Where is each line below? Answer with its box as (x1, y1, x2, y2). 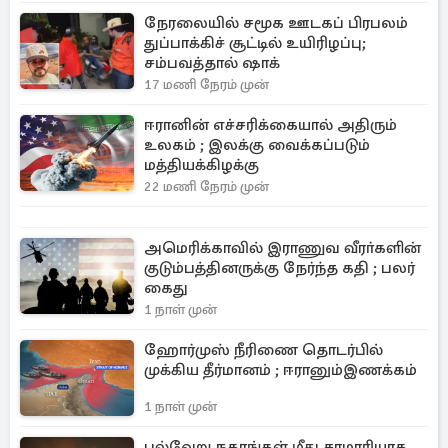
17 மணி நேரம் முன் (144, 76, 269, 94)
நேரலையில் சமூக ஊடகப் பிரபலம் (144, 13, 408, 34)
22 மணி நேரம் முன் (144, 178, 269, 196)
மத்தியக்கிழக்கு (144, 155, 259, 176)
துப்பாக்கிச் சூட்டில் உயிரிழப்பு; (144, 33, 366, 54)
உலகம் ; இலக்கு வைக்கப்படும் (144, 135, 370, 156)
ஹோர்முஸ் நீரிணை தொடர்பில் (144, 340, 383, 361)
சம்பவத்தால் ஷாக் (144, 53, 280, 74)
